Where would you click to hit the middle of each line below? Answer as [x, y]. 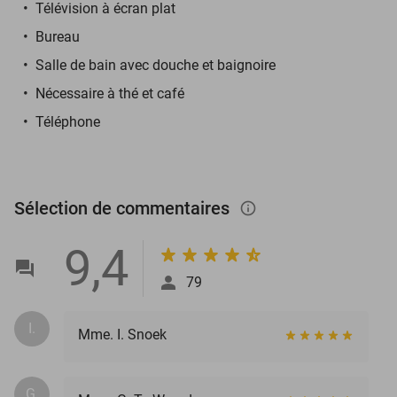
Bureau [58, 36]
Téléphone [68, 121]
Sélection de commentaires [124, 208]
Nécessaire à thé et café [110, 93]
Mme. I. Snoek [122, 334]
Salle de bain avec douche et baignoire [156, 65]
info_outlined [257, 208]
